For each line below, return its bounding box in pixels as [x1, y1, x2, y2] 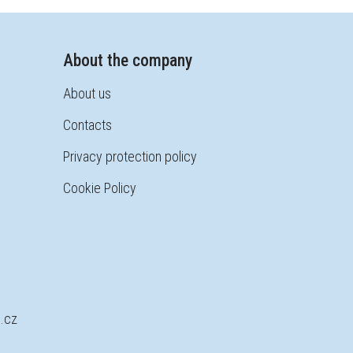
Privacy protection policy [63, 148, 198, 165]
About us [63, 85, 112, 102]
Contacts [63, 117, 113, 134]
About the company [63, 50, 193, 71]
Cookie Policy [63, 180, 137, 197]
